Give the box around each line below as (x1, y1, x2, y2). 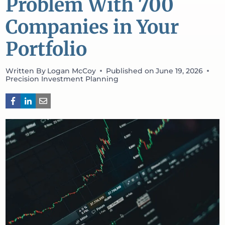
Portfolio (6, 37, 87, 61)
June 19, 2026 (156, 67, 203, 75)
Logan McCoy (47, 67, 96, 75)
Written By (6, 67, 46, 75)
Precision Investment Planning (6, 75, 119, 83)
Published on (106, 67, 155, 75)
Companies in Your (6, 15, 179, 39)
